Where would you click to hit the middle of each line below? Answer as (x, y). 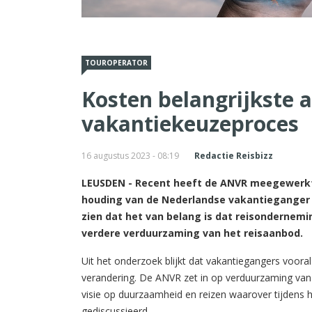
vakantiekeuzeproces (190, 123)
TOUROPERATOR (116, 62)
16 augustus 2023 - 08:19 (130, 155)
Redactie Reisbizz (234, 155)
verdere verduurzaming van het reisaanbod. (192, 233)
